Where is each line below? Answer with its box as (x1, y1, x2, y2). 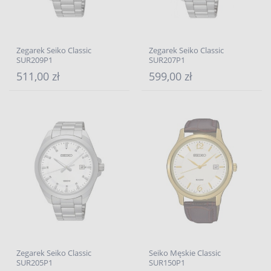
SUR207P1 (149, 54, 185, 65)
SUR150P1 (149, 257, 185, 268)
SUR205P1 (16, 257, 53, 268)
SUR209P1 (16, 54, 53, 65)
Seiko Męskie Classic (149, 247, 221, 258)
